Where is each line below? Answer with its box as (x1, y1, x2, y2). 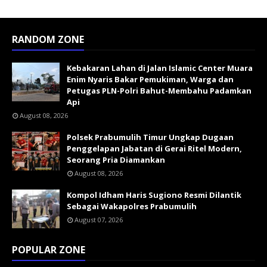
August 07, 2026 (74, 215, 123, 224)
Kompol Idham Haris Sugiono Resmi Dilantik (67, 189, 241, 200)
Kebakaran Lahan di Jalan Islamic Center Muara (67, 62, 253, 73)
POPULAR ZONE (12, 243, 85, 256)
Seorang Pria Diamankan (67, 154, 165, 165)
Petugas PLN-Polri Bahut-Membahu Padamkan (67, 85, 252, 96)
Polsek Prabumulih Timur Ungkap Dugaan (67, 131, 234, 142)
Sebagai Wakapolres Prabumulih (67, 200, 197, 212)
